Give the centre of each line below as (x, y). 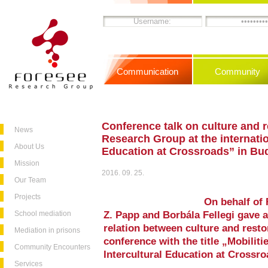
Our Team (30, 180)
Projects (28, 197)
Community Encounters (52, 247)
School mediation (43, 214)
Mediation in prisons (47, 230)
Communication (147, 71)
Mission (27, 163)
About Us (29, 147)
